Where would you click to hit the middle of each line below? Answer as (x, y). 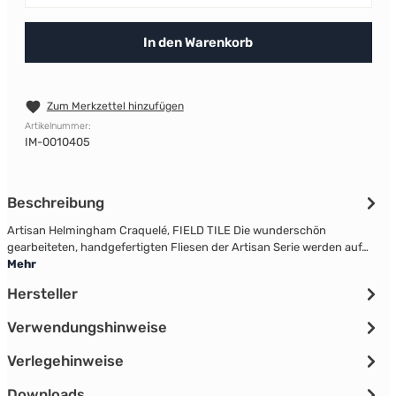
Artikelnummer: (57, 126)
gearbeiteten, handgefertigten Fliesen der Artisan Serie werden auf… (187, 247)
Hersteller (42, 294)
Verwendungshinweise (87, 327)
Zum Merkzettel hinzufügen (115, 106)
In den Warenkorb (198, 42)
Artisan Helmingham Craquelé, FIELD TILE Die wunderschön (166, 231)
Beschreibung (55, 203)
